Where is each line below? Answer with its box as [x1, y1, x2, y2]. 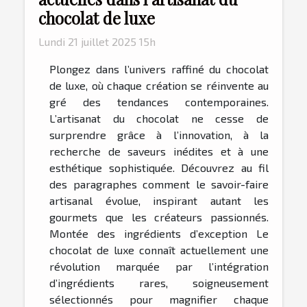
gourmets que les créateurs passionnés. [49, 210, 269, 224]
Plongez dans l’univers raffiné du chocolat [49, 62, 269, 76]
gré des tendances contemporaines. [49, 95, 269, 109]
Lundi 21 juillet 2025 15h [38, 35, 156, 49]
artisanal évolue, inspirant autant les [49, 194, 269, 208]
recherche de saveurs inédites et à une [49, 145, 269, 158]
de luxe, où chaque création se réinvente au [49, 79, 269, 93]
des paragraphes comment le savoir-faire [49, 177, 269, 191]
